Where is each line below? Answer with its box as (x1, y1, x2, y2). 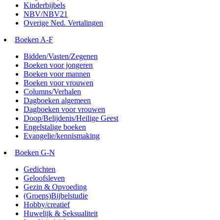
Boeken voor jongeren (24, 60, 93, 69)
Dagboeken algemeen (24, 96, 91, 105)
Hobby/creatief (24, 200, 70, 209)
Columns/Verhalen (24, 87, 81, 96)
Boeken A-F (15, 35, 53, 44)
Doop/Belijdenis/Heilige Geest (24, 113, 118, 122)
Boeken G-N (15, 148, 55, 157)
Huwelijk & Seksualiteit (24, 209, 98, 218)
